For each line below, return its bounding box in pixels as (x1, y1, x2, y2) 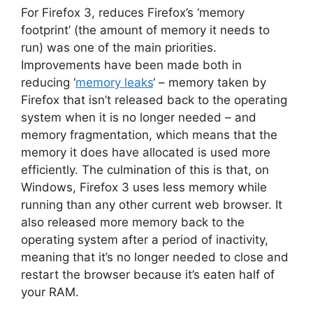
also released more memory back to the (21, 214, 245, 229)
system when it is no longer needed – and (21, 110, 256, 124)
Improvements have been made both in (21, 57, 242, 72)
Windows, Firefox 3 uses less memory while (21, 180, 267, 194)
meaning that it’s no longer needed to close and (21, 249, 289, 264)
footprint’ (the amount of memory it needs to (21, 22, 270, 37)
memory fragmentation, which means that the (21, 127, 277, 142)
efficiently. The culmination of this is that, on (21, 162, 269, 177)
